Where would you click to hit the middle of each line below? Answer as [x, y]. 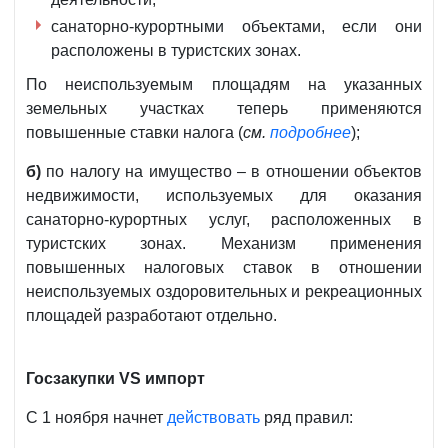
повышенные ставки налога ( [134, 133]
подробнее [310, 133]
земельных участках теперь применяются [224, 109]
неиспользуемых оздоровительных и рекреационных [224, 292]
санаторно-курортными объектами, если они [236, 27]
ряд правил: [306, 418]
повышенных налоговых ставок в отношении [224, 268]
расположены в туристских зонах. [176, 51]
